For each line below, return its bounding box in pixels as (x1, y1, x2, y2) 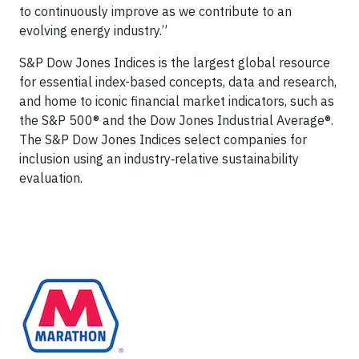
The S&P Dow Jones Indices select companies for (19, 131, 307, 147)
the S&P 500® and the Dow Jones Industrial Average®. (19, 111, 333, 128)
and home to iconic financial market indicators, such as (19, 92, 334, 109)
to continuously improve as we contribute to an (19, 2, 292, 19)
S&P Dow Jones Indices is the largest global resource (19, 54, 330, 71)
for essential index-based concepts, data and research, (19, 73, 337, 90)
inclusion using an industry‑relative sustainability (19, 150, 299, 167)
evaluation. (19, 169, 83, 186)
